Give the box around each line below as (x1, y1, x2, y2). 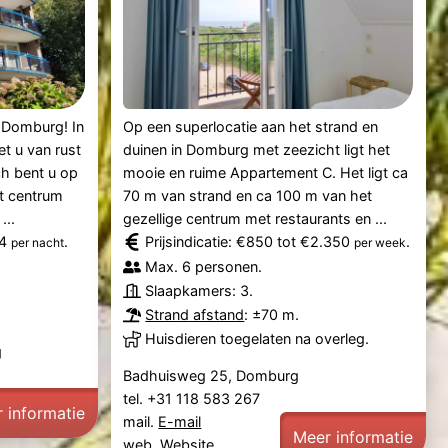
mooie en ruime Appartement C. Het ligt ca (123, 164, 409, 182)
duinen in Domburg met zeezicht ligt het (123, 141, 391, 159)
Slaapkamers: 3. (145, 282, 254, 300)
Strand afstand (145, 306, 245, 324)
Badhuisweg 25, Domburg (123, 367, 300, 384)
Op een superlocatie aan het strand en (123, 118, 379, 136)
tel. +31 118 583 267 (123, 390, 265, 407)
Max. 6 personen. (145, 258, 263, 276)
